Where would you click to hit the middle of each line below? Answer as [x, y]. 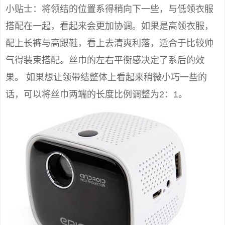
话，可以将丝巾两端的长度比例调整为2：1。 [96, 95]
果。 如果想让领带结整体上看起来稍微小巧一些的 [106, 78]
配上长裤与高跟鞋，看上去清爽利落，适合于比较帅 [109, 43]
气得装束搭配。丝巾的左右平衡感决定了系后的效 [105, 61]
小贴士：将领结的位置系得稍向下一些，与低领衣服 [109, 9]
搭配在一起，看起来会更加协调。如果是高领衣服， [109, 26]
